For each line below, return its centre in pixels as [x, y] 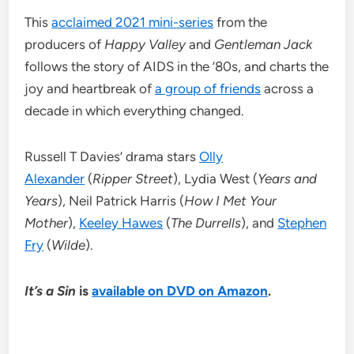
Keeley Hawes [121, 223]
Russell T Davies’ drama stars [112, 157]
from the [241, 23]
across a [288, 89]
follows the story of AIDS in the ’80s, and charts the [177, 67]
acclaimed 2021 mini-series [133, 23]
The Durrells [206, 223]
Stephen [302, 223]
